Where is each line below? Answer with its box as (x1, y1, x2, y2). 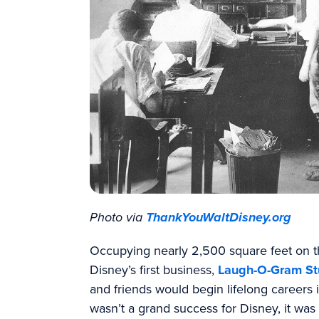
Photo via (90, 207, 146, 226)
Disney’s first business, (90, 260, 218, 279)
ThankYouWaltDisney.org (146, 207, 291, 226)
